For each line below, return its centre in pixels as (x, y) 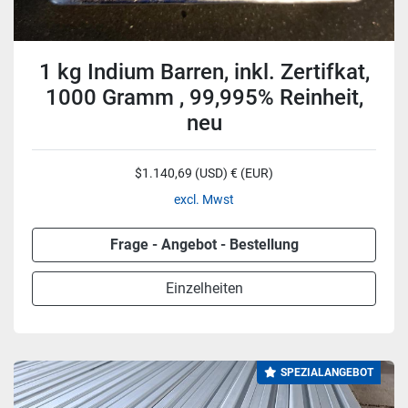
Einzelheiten (204, 288)
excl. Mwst (204, 199)
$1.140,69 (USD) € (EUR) (204, 173)
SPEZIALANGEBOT (327, 372)
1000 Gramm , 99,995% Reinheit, (204, 97)
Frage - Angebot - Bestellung (204, 245)
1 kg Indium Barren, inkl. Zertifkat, (204, 72)
